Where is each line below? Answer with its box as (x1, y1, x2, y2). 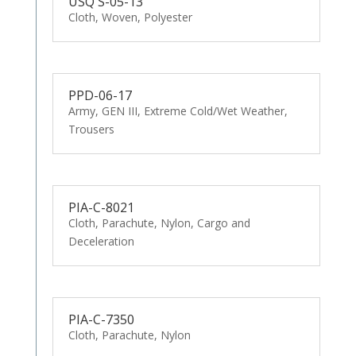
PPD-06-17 (68, 87, 132, 105)
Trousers (68, 122, 114, 137)
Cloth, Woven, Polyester (68, 10, 192, 25)
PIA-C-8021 (68, 198, 134, 216)
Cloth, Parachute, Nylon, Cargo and (68, 215, 250, 230)
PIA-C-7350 (68, 310, 134, 328)
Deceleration (68, 233, 134, 249)
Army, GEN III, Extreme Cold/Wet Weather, (68, 103, 288, 119)
